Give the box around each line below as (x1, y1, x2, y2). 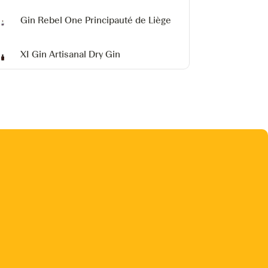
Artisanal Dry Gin (49, 48, 121, 60)
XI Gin (20, 48, 47, 60)
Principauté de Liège (85, 14, 172, 26)
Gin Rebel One (20, 14, 83, 26)
